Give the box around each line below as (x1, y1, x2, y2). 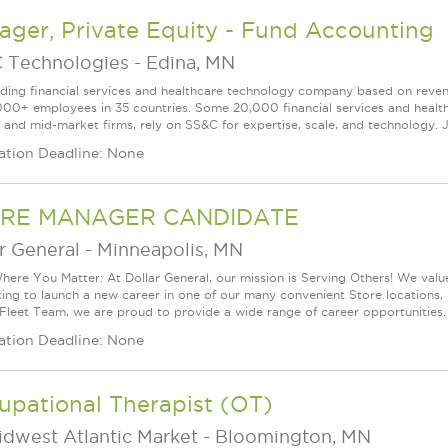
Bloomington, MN (215, 427, 371, 446)
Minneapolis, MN (97, 240, 243, 259)
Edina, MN (146, 53, 235, 72)
